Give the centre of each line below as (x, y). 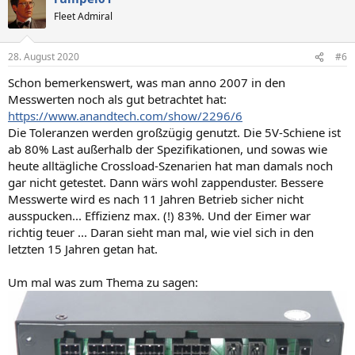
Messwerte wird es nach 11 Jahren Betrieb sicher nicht (156, 199)
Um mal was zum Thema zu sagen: (103, 282)
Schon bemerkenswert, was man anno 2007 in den (147, 83)
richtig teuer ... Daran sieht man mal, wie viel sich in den (161, 233)
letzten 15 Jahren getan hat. (83, 249)
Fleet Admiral (83, 16)
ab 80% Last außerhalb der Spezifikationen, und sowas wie (168, 149)
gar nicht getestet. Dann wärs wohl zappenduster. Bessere (166, 183)
